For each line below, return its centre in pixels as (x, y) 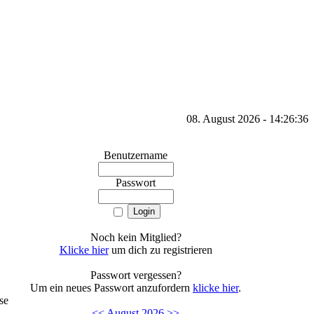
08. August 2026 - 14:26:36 (247, 119)
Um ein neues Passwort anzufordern (111, 288)
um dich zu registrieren (160, 250)
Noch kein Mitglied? (136, 237)
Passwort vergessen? (136, 275)
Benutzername (136, 155)
